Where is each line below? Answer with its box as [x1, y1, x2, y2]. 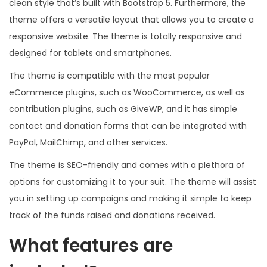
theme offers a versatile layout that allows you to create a [9, 13, 254, 26]
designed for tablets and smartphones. [9, 46, 172, 59]
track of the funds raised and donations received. [9, 209, 215, 221]
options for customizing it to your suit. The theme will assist [9, 175, 256, 188]
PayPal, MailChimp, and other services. [9, 136, 167, 148]
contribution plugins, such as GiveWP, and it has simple [9, 103, 237, 115]
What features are [9, 232, 173, 258]
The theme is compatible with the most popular [9, 69, 210, 82]
